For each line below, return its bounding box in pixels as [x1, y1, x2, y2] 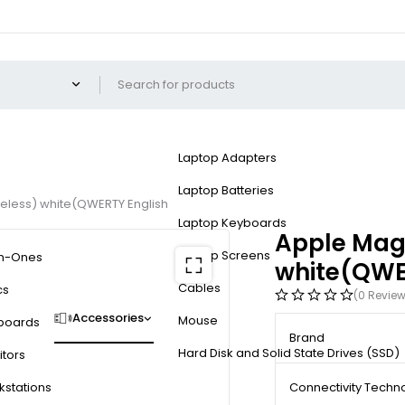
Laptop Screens [178, 247, 270, 265]
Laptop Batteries [178, 182, 274, 200]
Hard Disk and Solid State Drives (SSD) [178, 344, 400, 363]
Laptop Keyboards [178, 214, 287, 232]
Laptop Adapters [178, 149, 277, 167]
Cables [178, 279, 221, 297]
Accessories [72, 309, 144, 327]
